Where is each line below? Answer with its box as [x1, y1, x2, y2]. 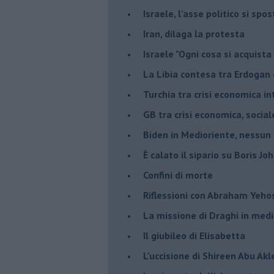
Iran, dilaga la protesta [143, 27, 245, 40]
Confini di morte [143, 168, 213, 181]
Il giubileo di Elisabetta [143, 229, 245, 242]
